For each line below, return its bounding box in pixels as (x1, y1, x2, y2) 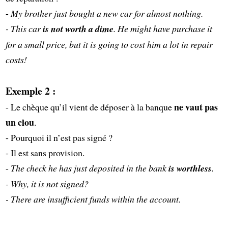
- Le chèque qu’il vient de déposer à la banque (5, 100, 174, 113)
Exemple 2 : (5, 83, 56, 98)
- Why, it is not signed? (5, 177, 89, 190)
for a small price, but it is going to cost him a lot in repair (5, 38, 213, 50)
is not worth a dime (42, 22, 113, 35)
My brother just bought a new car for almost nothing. (10, 7, 203, 19)
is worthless (168, 161, 212, 175)
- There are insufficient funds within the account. (5, 192, 181, 205)
